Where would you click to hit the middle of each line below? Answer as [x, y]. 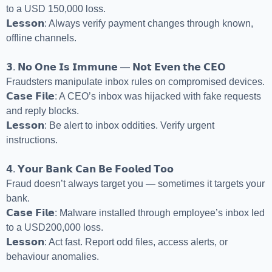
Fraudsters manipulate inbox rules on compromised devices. [135, 82]
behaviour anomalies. [53, 257]
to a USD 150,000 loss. [56, 9]
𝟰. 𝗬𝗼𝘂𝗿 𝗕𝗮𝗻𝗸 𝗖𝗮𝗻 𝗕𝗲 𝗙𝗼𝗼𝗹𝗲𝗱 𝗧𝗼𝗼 [90, 169]
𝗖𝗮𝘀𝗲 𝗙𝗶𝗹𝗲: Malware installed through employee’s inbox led [135, 213]
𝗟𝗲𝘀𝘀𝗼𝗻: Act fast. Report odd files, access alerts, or [117, 242]
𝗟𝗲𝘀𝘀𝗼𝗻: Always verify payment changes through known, [130, 24]
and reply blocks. [42, 111]
